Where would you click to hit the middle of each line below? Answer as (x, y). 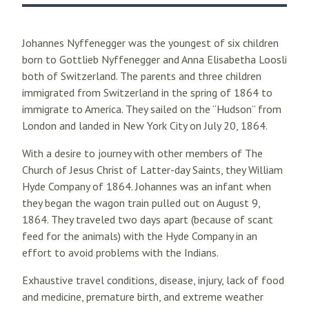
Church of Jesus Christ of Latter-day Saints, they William (152, 170)
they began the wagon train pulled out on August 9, (141, 203)
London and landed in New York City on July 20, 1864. (145, 126)
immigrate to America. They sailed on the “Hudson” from (152, 109)
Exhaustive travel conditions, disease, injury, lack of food (153, 280)
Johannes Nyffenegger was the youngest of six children (150, 43)
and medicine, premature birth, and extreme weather (143, 297)
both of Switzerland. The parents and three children (142, 76)
